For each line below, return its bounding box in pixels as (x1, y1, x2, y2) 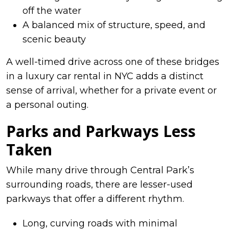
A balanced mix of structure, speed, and (22, 19, 205, 31)
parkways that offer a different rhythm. (6, 193, 184, 204)
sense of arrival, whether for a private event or (6, 84, 217, 96)
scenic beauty (22, 33, 86, 45)
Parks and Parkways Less (6, 120, 196, 142)
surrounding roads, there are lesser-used (6, 178, 193, 190)
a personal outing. (6, 99, 88, 110)
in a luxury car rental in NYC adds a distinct (6, 70, 203, 82)
